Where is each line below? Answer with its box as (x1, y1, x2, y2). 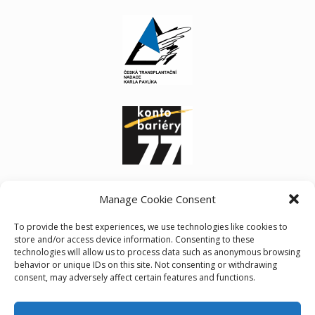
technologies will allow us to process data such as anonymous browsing (14, 246, 300, 258)
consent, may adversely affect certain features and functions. (14, 271, 255, 283)
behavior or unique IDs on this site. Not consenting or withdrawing (14, 259, 277, 271)
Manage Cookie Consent (99, 192, 216, 206)
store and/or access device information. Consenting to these (14, 233, 255, 245)
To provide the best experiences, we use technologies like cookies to (14, 221, 288, 233)
